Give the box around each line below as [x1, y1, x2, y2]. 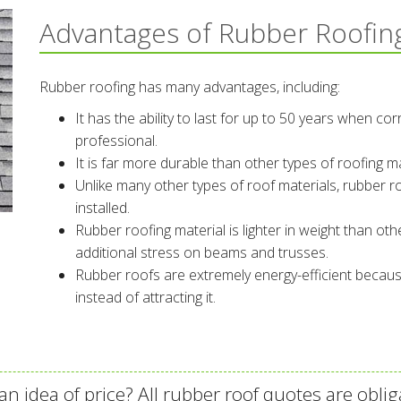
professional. [75, 131, 158, 150]
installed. [75, 198, 130, 218]
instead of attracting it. [75, 287, 216, 307]
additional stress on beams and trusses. [75, 243, 328, 262]
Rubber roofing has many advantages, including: [39, 77, 340, 97]
